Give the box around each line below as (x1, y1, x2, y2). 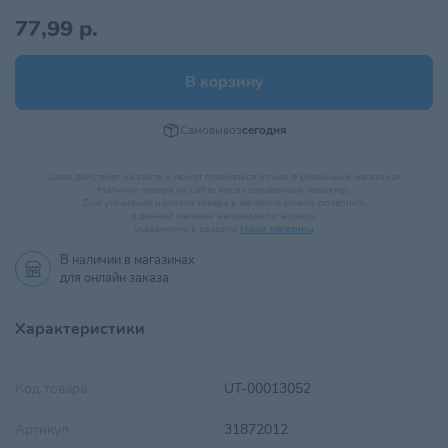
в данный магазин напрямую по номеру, (131, 209, 317, 223)
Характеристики (15, 318, 145, 340)
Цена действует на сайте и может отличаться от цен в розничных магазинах (47, 170, 401, 184)
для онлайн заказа (60, 269, 169, 287)
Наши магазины (239, 222, 313, 236)
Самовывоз (179, 122, 242, 138)
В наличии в (60, 251, 134, 269)
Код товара (15, 379, 87, 398)
